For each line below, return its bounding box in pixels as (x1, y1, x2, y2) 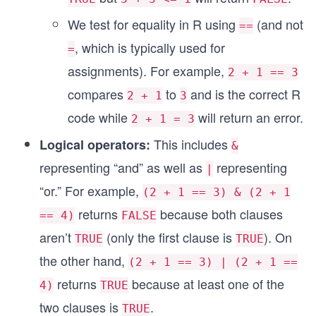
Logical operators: (39, 135, 154, 154)
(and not (253, 15, 303, 33)
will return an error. (195, 108, 303, 126)
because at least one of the (128, 274, 284, 293)
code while (68, 108, 131, 126)
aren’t (39, 228, 75, 246)
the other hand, (39, 251, 128, 269)
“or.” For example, (39, 181, 142, 200)
